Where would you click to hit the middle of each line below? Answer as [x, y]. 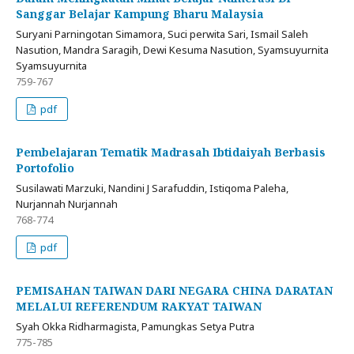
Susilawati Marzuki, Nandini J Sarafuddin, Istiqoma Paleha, [152, 188]
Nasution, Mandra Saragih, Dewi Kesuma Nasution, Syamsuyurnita [172, 50]
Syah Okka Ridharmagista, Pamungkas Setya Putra [135, 327]
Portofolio [45, 168]
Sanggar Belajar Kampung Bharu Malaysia [140, 14]
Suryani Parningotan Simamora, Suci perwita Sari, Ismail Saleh [162, 34]
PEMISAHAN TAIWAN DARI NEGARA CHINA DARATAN [174, 291]
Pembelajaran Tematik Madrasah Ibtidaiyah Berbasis [171, 153]
